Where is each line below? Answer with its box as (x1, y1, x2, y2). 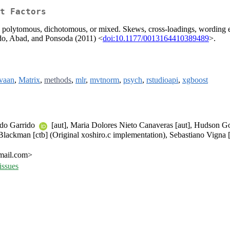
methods (44, 75, 71, 85)
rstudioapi (146, 75, 178, 85)
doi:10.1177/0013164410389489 (103, 34, 209, 43)
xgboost (182, 75, 208, 85)
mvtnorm (90, 75, 119, 85)
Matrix (18, 75, 40, 85)
